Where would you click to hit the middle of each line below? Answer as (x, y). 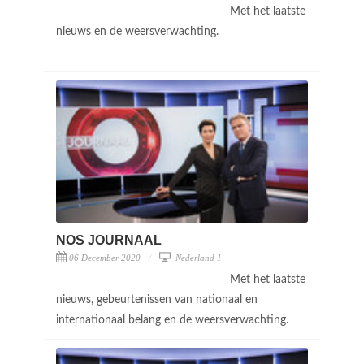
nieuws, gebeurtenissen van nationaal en (157, 299)
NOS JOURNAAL (109, 240)
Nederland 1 (197, 257)
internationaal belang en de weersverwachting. (174, 320)
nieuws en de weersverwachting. (139, 31)
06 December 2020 (105, 257)
